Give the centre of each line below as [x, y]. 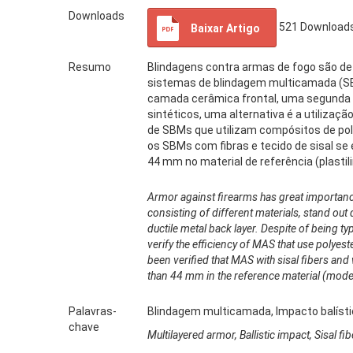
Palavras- [93, 312]
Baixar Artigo [225, 29]
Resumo [90, 67]
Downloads [97, 16]
